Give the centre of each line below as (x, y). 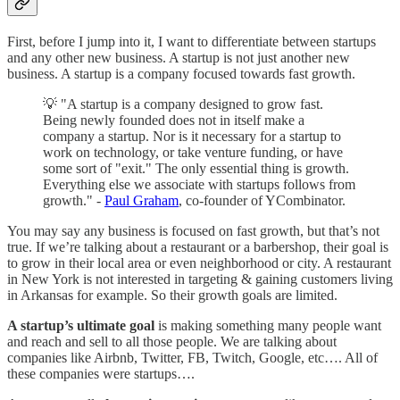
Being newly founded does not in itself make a (174, 120)
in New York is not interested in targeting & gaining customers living (200, 279)
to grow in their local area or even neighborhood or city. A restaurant (199, 262)
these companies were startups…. (101, 373)
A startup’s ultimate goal (81, 325)
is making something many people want (268, 325)
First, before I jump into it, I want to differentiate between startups (192, 41)
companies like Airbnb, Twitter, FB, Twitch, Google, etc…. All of (192, 357)
